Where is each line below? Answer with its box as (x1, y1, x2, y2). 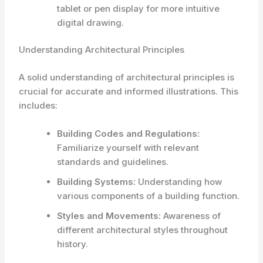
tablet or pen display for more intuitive (57, 2, 220, 14)
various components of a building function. (57, 190, 240, 201)
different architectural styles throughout (57, 224, 228, 235)
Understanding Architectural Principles (19, 44, 185, 55)
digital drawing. (57, 16, 124, 28)
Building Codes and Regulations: (57, 127, 200, 139)
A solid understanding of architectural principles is (19, 71, 235, 83)
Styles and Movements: (57, 210, 161, 221)
